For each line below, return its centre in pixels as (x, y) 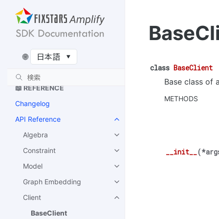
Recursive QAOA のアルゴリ (67, 18)
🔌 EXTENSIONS (41, 49)
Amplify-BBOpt (39, 65)
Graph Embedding (52, 182)
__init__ (181, 152)
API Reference (38, 119)
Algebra (35, 135)
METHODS (181, 99)
